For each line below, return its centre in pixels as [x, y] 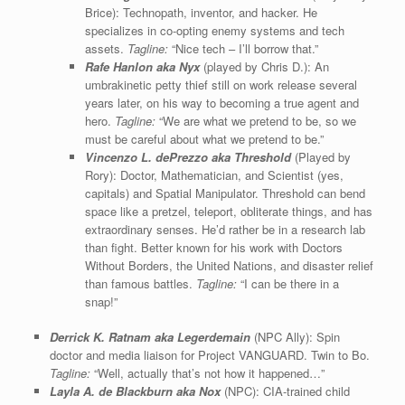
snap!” [101, 301]
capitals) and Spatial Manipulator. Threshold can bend [225, 193]
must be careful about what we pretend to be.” [204, 138]
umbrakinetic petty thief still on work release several [221, 84]
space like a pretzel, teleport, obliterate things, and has [228, 211]
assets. [106, 48]
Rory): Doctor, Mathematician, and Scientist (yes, [214, 174]
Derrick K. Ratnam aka [113, 337]
